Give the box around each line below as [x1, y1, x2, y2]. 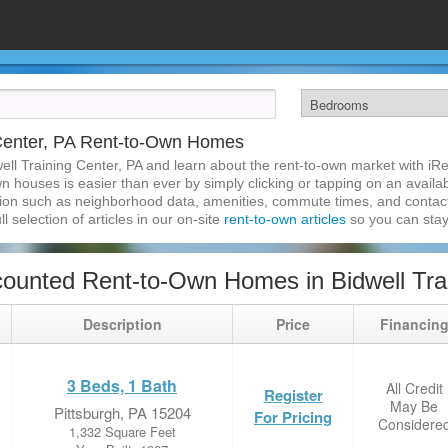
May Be [390, 396, 438, 416]
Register [263, 384, 323, 406]
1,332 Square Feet [68, 422, 176, 441]
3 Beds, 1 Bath [67, 374, 177, 397]
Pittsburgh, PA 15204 [53, 402, 191, 423]
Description [82, 314, 162, 334]
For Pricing [254, 406, 332, 428]
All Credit [385, 378, 443, 398]
